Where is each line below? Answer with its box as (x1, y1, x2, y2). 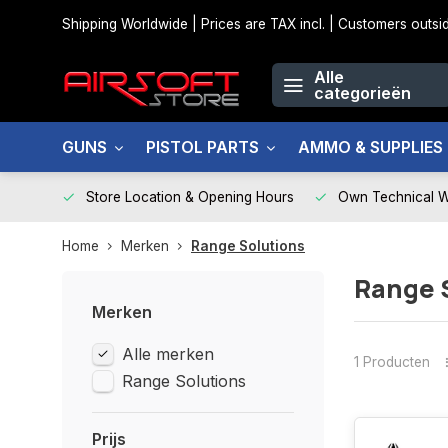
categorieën (314, 83, 411, 103)
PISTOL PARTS (146, 137, 259, 157)
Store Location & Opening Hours (86, 189, 294, 205)
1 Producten (353, 353, 430, 370)
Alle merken (122, 344, 214, 364)
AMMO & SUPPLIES (298, 137, 443, 157)
